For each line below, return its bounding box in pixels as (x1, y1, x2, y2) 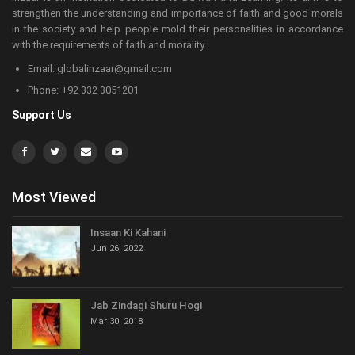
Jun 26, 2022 (90, 243, 143, 254)
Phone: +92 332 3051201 (28, 83, 139, 96)
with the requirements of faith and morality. (12, 38, 206, 51)
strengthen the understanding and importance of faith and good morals (12, 6, 343, 19)
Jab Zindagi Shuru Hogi (90, 299, 202, 311)
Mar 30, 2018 (90, 315, 143, 326)
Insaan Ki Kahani (90, 227, 166, 239)
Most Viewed (12, 188, 96, 205)
